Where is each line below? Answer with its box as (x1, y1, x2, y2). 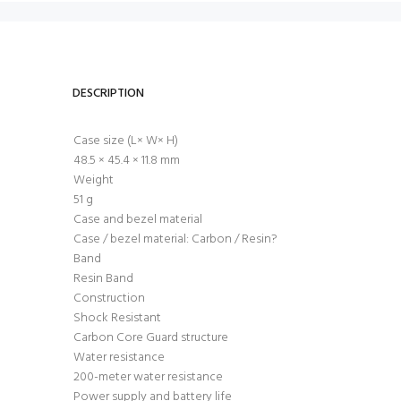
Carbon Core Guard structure (73, 328, 228, 348)
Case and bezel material (73, 209, 202, 230)
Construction (73, 288, 145, 309)
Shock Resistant (73, 308, 161, 328)
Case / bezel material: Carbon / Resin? (73, 229, 277, 250)
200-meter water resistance (73, 367, 223, 388)
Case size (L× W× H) (73, 131, 178, 151)
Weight (73, 170, 114, 191)
